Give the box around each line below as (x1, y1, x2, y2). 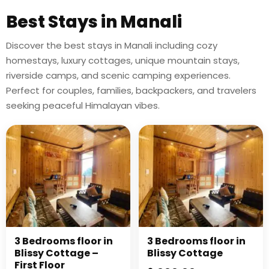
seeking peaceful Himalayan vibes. (6, 99, 160, 112)
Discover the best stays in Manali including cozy (6, 39, 217, 52)
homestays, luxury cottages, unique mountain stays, (6, 54, 240, 67)
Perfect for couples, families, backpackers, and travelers (6, 84, 256, 97)
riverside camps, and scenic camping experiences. (6, 69, 231, 82)
